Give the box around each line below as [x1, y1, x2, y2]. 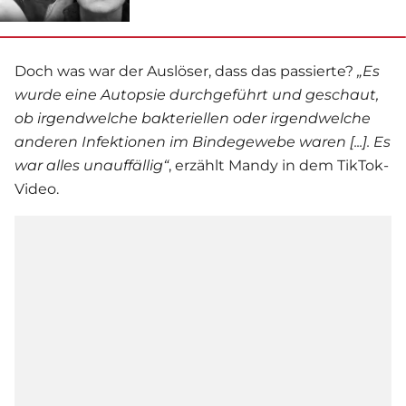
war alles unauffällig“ [14, 156, 169, 174]
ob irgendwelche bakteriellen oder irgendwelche [14, 109, 371, 127]
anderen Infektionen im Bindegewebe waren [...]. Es [14, 132, 391, 150]
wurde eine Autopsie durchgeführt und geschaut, [14, 85, 379, 103]
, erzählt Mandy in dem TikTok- [169, 156, 389, 174]
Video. [14, 179, 59, 198]
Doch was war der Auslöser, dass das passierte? [14, 62, 357, 80]
